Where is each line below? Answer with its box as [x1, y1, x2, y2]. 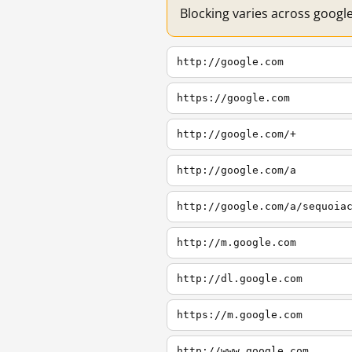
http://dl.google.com [177, 273, 302, 284]
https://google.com [177, 92, 290, 104]
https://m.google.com [177, 309, 302, 321]
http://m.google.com [177, 236, 296, 248]
